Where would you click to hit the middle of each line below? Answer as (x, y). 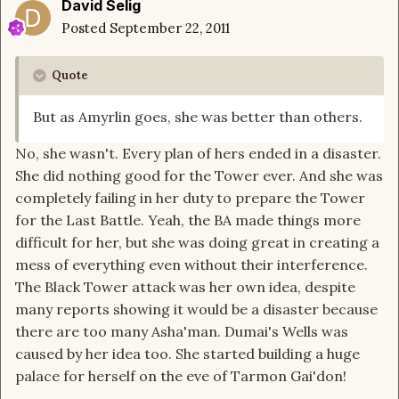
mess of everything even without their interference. (191, 265)
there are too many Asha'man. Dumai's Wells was (182, 332)
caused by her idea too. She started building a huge (187, 354)
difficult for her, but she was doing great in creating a (197, 243)
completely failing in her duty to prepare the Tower (190, 198)
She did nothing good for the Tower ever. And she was (199, 176)
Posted (85, 28)
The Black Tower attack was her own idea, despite (185, 287)
